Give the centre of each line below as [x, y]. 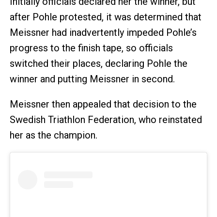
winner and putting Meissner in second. [92, 79]
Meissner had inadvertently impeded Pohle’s [103, 32]
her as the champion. [54, 135]
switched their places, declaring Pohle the [99, 63]
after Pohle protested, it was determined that [106, 17]
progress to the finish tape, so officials [91, 48]
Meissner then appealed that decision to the [103, 104]
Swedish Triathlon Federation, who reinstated [106, 119]
